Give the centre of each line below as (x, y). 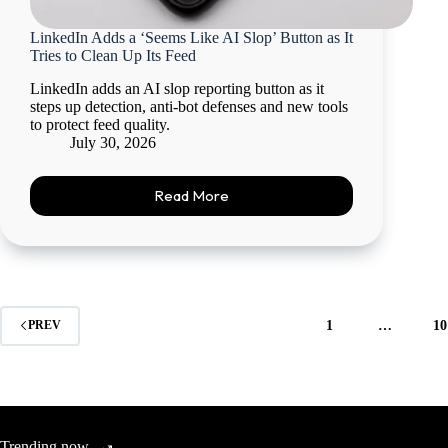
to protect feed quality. (100, 124)
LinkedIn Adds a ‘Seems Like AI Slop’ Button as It (191, 38)
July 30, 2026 (113, 142)
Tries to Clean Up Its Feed (113, 56)
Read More (192, 196)
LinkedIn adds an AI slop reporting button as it (177, 88)
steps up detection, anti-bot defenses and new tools (189, 106)
